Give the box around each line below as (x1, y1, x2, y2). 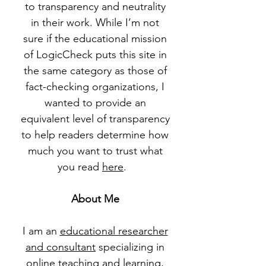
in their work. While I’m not (31, 16, 159, 29)
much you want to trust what (27, 144, 163, 157)
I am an (22, 224, 60, 237)
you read (58, 160, 102, 173)
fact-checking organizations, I (26, 80, 164, 93)
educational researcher (59, 224, 168, 237)
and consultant (26, 240, 96, 254)
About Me (71, 192, 119, 205)
